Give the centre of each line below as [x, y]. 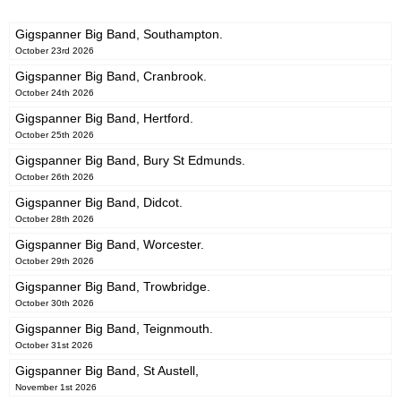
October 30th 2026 [55, 303]
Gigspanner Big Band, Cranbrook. [111, 77]
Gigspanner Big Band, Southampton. [119, 34]
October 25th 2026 [55, 135]
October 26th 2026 [55, 177]
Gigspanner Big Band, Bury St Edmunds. [130, 161]
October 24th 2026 [55, 93]
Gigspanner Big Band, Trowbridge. [113, 287]
